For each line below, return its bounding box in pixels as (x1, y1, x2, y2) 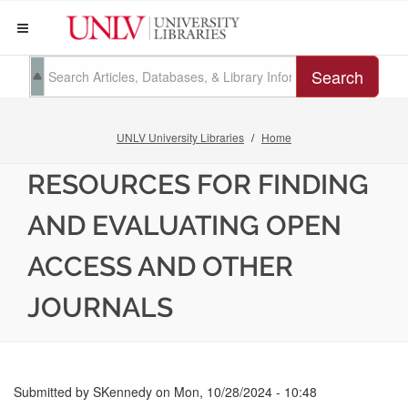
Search (311, 65, 363, 88)
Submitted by (14, 382, 93, 401)
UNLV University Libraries (117, 129, 244, 145)
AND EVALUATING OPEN (27, 209, 342, 241)
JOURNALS (27, 291, 173, 323)
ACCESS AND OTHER (27, 250, 293, 282)
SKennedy (93, 382, 152, 401)
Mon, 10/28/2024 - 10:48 (174, 382, 317, 401)
